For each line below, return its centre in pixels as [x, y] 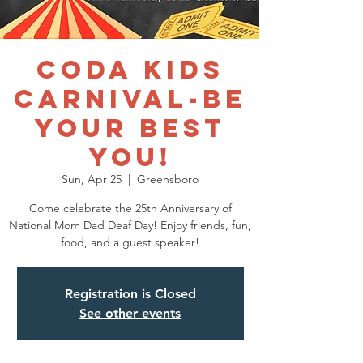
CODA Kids [130, 70]
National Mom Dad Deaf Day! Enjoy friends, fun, [130, 225]
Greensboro [168, 179]
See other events [130, 313]
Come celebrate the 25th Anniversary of [130, 208]
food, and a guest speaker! [130, 242]
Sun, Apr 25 [92, 179]
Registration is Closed [130, 294]
